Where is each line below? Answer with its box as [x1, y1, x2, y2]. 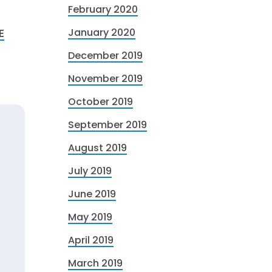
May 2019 [68, 210, 112, 224]
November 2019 [68, 72, 143, 86]
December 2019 [68, 49, 143, 63]
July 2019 [68, 164, 112, 178]
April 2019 [68, 233, 114, 247]
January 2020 [68, 25, 135, 39]
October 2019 [68, 95, 133, 109]
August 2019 [68, 141, 127, 155]
